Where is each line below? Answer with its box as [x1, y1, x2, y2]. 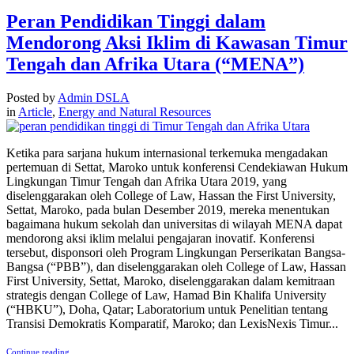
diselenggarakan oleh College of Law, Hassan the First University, [6, 188, 336, 202]
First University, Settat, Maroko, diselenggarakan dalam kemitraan [6, 273, 335, 288]
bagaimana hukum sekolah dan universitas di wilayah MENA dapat [6, 217, 342, 231]
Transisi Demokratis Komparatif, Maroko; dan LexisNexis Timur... [6, 316, 338, 330]
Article [18, 104, 52, 119]
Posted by [6, 90, 58, 104]
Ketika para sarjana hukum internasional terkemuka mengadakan [6, 145, 328, 160]
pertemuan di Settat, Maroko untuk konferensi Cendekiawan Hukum [6, 160, 348, 174]
